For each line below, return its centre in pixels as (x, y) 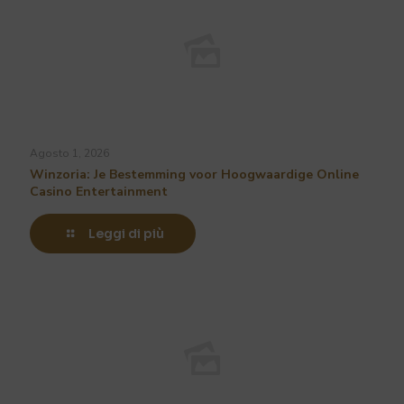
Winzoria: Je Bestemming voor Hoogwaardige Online (194, 175)
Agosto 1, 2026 (69, 154)
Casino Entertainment (99, 192)
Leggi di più (126, 234)
